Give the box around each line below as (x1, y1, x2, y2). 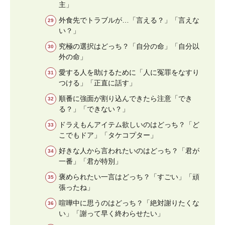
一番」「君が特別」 (59, 157, 122, 165)
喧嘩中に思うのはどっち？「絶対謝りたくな (59, 198, 199, 207)
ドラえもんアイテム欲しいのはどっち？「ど (59, 120, 199, 129)
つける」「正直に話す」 (59, 78, 136, 87)
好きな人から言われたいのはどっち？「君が (59, 146, 199, 155)
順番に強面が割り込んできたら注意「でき (59, 94, 192, 102)
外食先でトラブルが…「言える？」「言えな (59, 16, 199, 24)
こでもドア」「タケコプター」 (59, 131, 157, 139)
